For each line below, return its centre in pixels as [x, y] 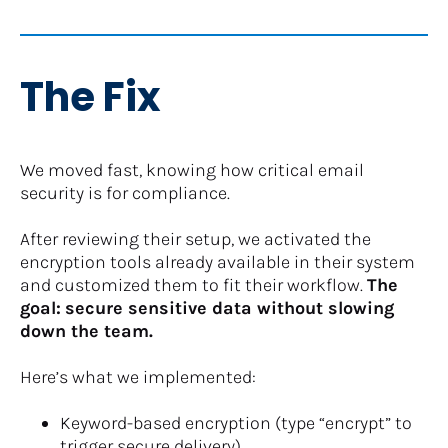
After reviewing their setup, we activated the [195, 238]
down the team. [86, 330]
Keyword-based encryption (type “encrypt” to [236, 422]
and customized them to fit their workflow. [193, 284]
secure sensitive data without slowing [229, 307]
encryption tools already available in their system [217, 261]
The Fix [90, 96]
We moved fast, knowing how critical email [192, 169]
